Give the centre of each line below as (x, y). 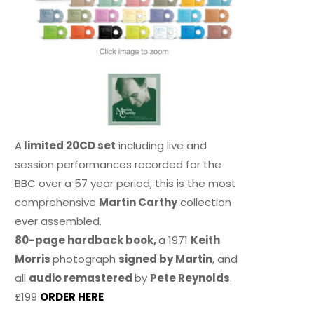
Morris (34, 259)
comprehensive (57, 202)
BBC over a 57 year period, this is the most (126, 183)
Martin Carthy (138, 202)
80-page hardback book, (87, 240)
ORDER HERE (73, 296)
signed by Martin (166, 259)
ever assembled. (59, 221)
